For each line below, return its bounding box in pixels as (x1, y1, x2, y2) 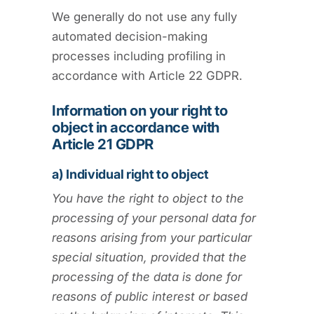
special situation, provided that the (52, 250, 247, 264)
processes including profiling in (52, 48, 226, 63)
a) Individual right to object (52, 166, 209, 182)
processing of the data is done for (52, 269, 242, 284)
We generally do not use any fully (52, 9, 237, 24)
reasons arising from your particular (52, 230, 252, 245)
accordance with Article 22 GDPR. (52, 68, 243, 83)
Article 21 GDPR (52, 135, 153, 153)
